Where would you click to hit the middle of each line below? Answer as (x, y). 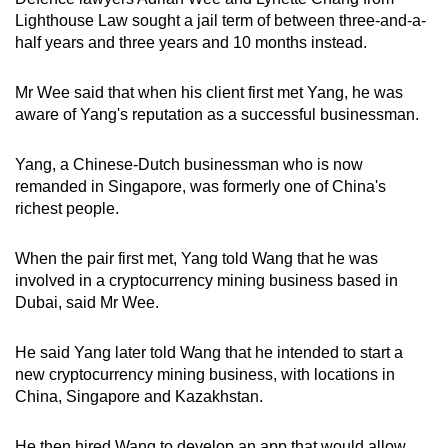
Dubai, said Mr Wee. (87, 302)
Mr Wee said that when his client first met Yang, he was (209, 92)
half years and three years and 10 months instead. (191, 42)
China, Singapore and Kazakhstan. (139, 396)
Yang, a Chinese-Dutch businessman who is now (189, 164)
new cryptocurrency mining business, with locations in (205, 374)
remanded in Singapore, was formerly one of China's (200, 186)
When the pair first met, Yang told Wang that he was (196, 258)
